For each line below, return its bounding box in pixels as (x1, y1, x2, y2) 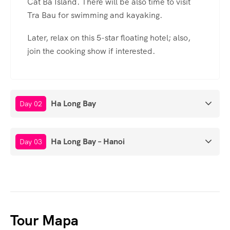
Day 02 (20, 99, 42, 109)
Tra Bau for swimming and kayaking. (27, 10, 162, 21)
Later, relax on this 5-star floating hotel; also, (27, 32, 190, 44)
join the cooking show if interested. (27, 46, 155, 57)
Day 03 (20, 137, 42, 147)
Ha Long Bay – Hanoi (51, 136, 125, 147)
